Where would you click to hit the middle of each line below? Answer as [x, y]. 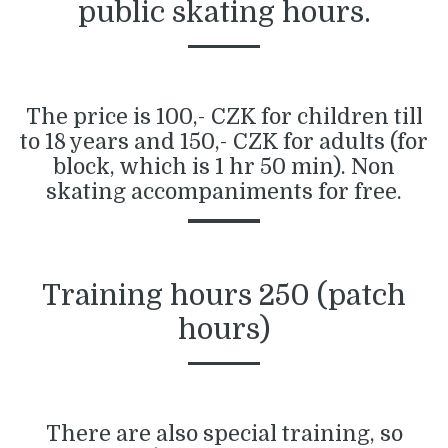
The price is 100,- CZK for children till [224, 116]
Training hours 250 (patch [224, 296]
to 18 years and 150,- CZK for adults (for [224, 141]
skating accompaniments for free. [224, 191]
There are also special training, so [224, 433]
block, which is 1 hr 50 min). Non [224, 166]
